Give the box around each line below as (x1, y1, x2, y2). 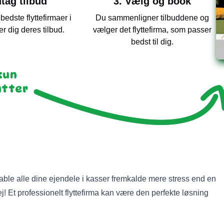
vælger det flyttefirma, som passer (92, 25, 211, 34)
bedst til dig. (130, 37, 173, 46)
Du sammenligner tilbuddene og (95, 13, 209, 22)
